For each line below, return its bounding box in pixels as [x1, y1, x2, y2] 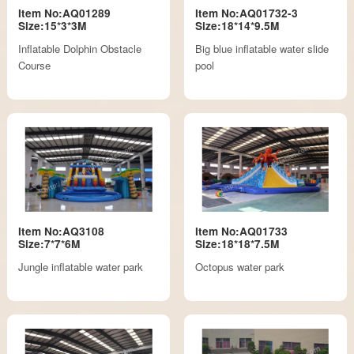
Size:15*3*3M [18, 18, 87, 34]
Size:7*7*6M [18, 236, 81, 252]
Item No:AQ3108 [18, 224, 105, 239]
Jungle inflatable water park [18, 258, 144, 274]
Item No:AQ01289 [18, 6, 111, 21]
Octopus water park [194, 258, 284, 274]
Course [18, 57, 51, 73]
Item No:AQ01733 [194, 224, 288, 239]
